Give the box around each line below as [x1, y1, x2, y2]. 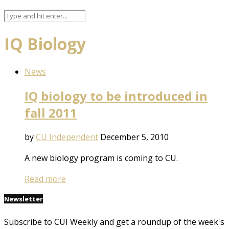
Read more [25, 173, 66, 185]
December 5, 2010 [100, 131, 169, 143]
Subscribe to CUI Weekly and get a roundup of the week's [4, 216, 224, 227]
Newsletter [4, 194, 43, 203]
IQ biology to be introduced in [25, 87, 208, 104]
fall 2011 [25, 104, 77, 121]
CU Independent [36, 131, 98, 143]
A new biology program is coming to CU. [25, 152, 178, 164]
